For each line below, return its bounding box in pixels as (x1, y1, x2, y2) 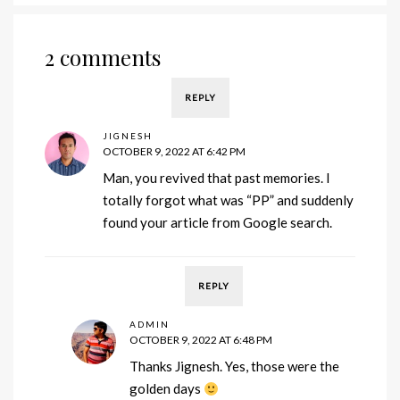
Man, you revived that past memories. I (103, 170, 330, 187)
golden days (129, 380, 204, 397)
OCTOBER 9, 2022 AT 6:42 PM (103, 145, 246, 159)
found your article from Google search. (103, 214, 332, 231)
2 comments (45, 43, 161, 72)
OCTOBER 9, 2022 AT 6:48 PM (129, 333, 272, 347)
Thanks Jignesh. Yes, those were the (129, 358, 339, 375)
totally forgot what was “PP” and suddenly (103, 192, 354, 209)
